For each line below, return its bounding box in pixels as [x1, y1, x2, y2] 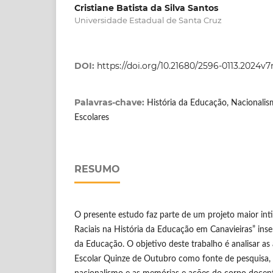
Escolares [74, 113, 109, 122]
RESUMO [74, 163, 120, 175]
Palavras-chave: [74, 96, 147, 108]
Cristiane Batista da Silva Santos [74, 2, 218, 13]
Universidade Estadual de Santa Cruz [74, 15, 222, 25]
